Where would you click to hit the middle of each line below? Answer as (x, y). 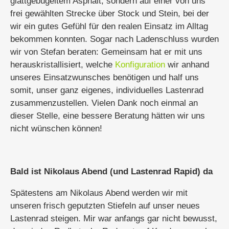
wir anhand (187, 65)
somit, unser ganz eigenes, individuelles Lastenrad (107, 90)
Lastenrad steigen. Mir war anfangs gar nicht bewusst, (114, 219)
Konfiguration (140, 65)
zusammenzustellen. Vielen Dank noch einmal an (104, 103)
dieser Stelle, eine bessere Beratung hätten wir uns (108, 116)
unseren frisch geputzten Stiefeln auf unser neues (105, 206)
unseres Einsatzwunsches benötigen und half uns (105, 77)
